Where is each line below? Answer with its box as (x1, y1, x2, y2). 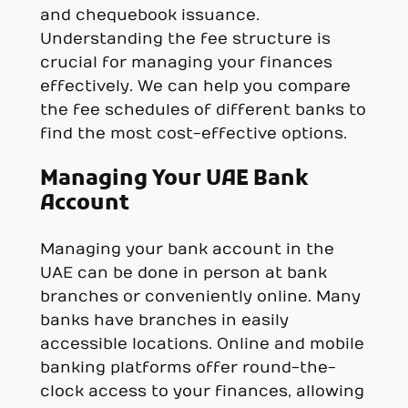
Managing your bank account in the (39, 240, 334, 259)
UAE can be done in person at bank (39, 263, 327, 282)
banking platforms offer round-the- (39, 358, 336, 377)
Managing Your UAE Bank (39, 165, 308, 193)
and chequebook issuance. (39, 6, 260, 25)
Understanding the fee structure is (39, 30, 331, 49)
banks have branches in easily (39, 311, 289, 330)
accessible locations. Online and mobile (39, 334, 364, 353)
